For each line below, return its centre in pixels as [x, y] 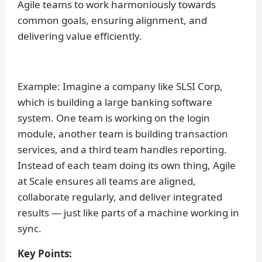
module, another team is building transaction [123, 134]
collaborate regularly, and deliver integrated [120, 197]
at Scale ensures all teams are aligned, [107, 181]
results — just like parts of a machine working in [128, 213]
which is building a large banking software [115, 102]
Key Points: [45, 254]
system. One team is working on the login [114, 118]
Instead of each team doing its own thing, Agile [127, 166]
